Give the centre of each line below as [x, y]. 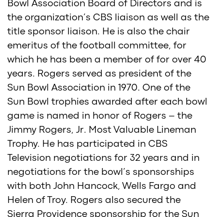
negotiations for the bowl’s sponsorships [101, 172]
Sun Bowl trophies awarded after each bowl [107, 102]
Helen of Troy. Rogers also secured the [94, 200]
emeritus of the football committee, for [97, 46]
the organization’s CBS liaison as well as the [108, 17]
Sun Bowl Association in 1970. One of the [99, 88]
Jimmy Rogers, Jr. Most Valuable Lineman [102, 130]
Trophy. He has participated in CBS [87, 144]
